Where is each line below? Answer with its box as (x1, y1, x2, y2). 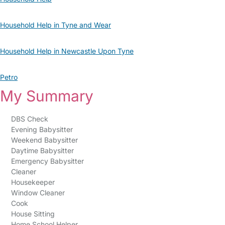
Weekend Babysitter (11, 136, 78, 144)
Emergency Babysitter (11, 157, 84, 165)
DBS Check (11, 115, 48, 123)
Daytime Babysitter (11, 146, 74, 155)
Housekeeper (11, 178, 55, 186)
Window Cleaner (11, 188, 65, 197)
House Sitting (11, 209, 55, 218)
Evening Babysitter (11, 125, 73, 134)
